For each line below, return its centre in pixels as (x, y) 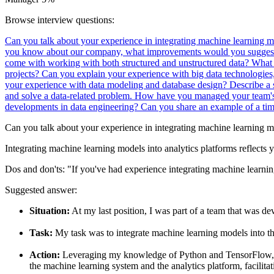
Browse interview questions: (60, 20)
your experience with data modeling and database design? (117, 84)
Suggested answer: (41, 190)
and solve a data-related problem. (70, 95)
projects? (23, 73)
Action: (45, 254)
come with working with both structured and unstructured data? (128, 62)
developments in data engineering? (73, 106)
